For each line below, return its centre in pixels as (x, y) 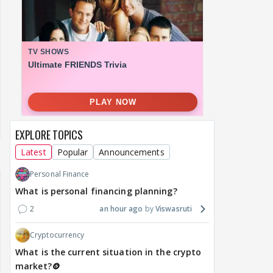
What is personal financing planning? (96, 191)
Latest (34, 152)
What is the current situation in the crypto (108, 252)
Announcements (132, 152)
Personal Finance (60, 174)
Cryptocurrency (57, 235)
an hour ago (121, 209)
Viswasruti (174, 209)
